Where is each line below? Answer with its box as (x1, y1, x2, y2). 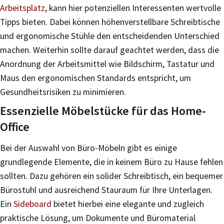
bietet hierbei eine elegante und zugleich (51, 198, 204, 209)
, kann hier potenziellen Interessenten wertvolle (45, 2, 221, 13)
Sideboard (13, 198, 51, 209)
